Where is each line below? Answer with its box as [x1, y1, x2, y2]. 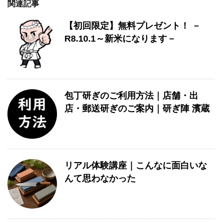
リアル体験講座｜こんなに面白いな [64, 161, 207, 170]
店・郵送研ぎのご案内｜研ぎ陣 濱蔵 [64, 104, 210, 113]
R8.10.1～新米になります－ [64, 34, 176, 44]
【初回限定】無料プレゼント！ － [64, 21, 201, 31]
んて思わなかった [64, 173, 136, 183]
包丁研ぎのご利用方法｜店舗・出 [64, 91, 198, 101]
